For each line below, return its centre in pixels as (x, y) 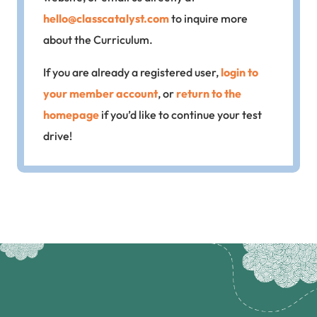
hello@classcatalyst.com (106, 18)
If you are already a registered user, (132, 72)
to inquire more (208, 18)
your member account (100, 93)
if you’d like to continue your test (180, 115)
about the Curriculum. (98, 40)
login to (240, 72)
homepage (71, 115)
